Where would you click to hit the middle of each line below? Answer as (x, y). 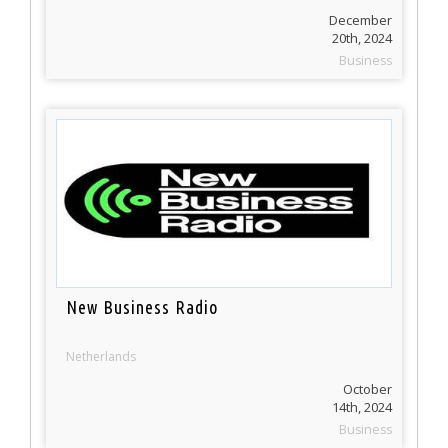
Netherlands (101, 357)
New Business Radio (142, 307)
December (360, 20)
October (367, 389)
